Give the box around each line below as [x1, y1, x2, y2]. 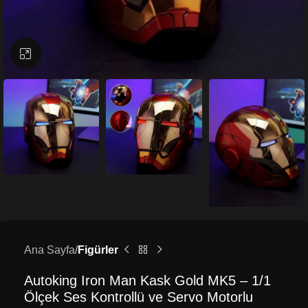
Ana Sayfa [24, 243, 75, 256]
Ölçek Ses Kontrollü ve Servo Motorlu [24, 289, 253, 305]
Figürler [78, 243, 118, 256]
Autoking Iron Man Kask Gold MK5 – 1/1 [24, 272, 271, 288]
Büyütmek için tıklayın [41, 47, 146, 59]
